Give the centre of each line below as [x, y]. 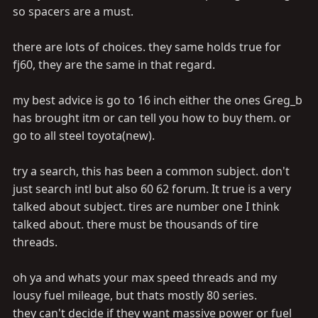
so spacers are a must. [73, 11]
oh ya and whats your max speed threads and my [145, 278]
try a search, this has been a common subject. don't [151, 171]
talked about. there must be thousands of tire [136, 224]
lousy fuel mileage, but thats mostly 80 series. [135, 295]
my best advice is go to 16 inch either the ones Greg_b [158, 100]
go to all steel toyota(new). [84, 136]
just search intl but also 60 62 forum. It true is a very [152, 189]
